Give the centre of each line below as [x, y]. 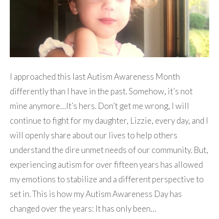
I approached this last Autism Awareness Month [95, 76]
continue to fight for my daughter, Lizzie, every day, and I [109, 120]
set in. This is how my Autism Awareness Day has [96, 194]
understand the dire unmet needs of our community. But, [109, 150]
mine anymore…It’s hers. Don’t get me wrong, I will [99, 106]
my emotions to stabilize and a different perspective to [107, 179]
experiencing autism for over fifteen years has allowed [106, 164]
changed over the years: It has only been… [83, 208]
